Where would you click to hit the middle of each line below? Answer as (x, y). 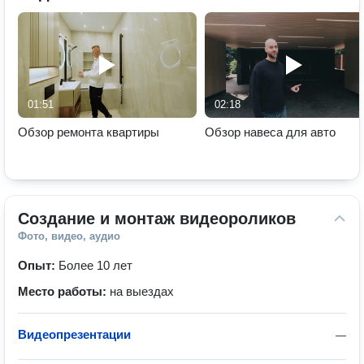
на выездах (142, 291)
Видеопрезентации (74, 334)
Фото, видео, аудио (69, 236)
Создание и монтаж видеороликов (157, 219)
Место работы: (64, 291)
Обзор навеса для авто (270, 132)
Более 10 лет (95, 265)
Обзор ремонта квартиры (89, 132)
